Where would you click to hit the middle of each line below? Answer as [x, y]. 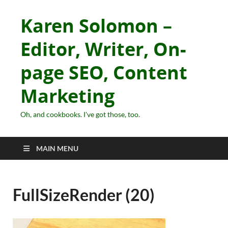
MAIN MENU [57, 148]
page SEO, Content [104, 73]
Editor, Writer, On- [103, 49]
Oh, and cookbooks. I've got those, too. [80, 114]
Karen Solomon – [96, 26]
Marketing [67, 96]
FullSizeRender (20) [84, 195]
